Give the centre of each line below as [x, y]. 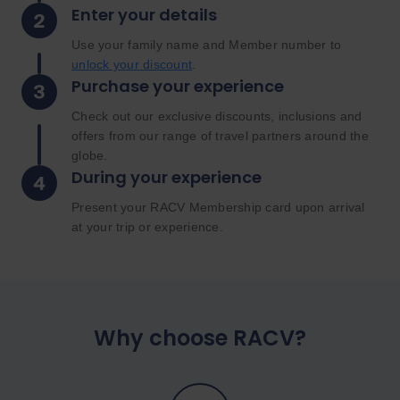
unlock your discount [132, 65]
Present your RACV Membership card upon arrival [218, 208]
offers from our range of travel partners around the [220, 136]
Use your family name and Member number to [207, 45]
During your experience [167, 178]
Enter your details [144, 15]
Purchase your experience [178, 87]
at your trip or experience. [147, 227]
